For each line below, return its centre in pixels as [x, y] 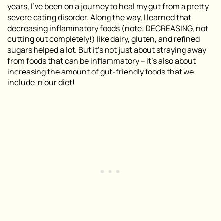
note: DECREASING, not [166, 28]
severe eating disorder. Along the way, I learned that [99, 17]
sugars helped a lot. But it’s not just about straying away [107, 50]
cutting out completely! [50, 39]
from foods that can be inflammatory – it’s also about [102, 60]
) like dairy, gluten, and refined [146, 39]
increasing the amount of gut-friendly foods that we [101, 71]
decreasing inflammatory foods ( [66, 28]
